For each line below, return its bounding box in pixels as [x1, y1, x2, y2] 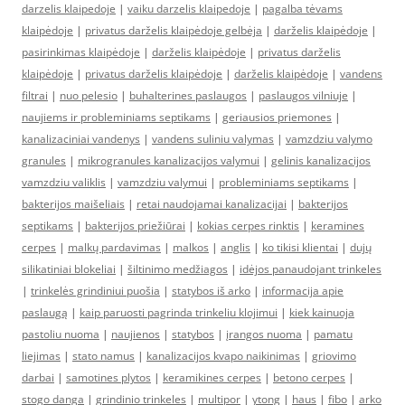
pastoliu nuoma [22, 326, 99, 343]
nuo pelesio [60, 88, 118, 104]
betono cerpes [273, 370, 345, 386]
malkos [173, 240, 209, 256]
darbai [22, 370, 54, 386]
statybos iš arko [172, 283, 250, 299]
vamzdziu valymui [118, 174, 207, 191]
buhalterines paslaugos [129, 88, 247, 104]
